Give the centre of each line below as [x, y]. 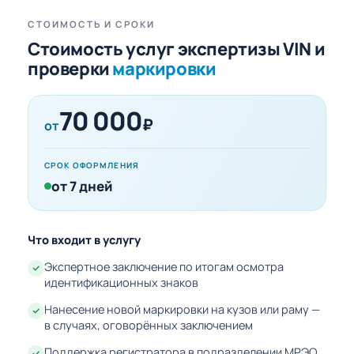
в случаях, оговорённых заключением [149, 326]
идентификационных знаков [121, 283]
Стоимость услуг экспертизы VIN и [177, 49]
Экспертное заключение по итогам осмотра [164, 267]
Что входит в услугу [84, 240]
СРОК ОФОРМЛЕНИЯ [92, 166]
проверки [70, 69]
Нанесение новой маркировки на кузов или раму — [182, 310]
